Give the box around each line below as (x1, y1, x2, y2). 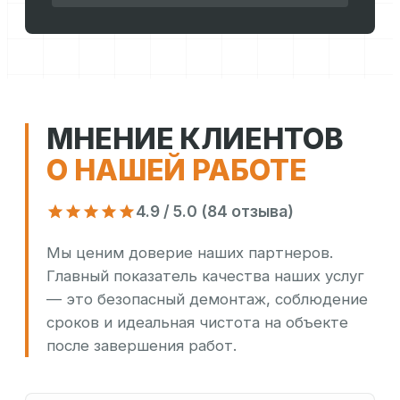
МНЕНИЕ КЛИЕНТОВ (46, 121, 344, 157)
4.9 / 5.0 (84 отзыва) (136, 202, 294, 221)
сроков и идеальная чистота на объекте (46, 313, 348, 332)
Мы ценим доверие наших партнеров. (46, 244, 333, 262)
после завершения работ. (46, 337, 237, 355)
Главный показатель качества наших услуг (46, 267, 364, 286)
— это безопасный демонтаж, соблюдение (46, 290, 368, 309)
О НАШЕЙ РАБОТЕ (46, 153, 307, 188)
